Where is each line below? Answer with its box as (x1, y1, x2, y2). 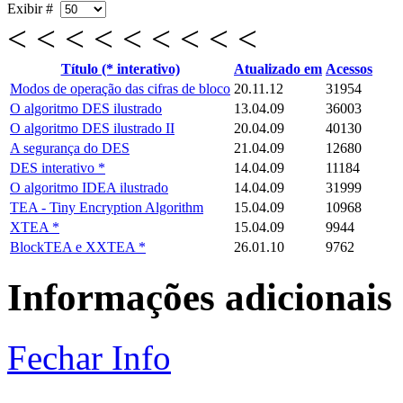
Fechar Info (7, 338, 171, 378)
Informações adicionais (7, 276, 392, 319)
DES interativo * (10, 159, 105, 175)
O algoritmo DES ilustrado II (10, 120, 175, 136)
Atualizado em (234, 60, 322, 76)
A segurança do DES (10, 139, 130, 156)
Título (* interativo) (60, 60, 180, 76)
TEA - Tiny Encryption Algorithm (10, 199, 203, 215)
